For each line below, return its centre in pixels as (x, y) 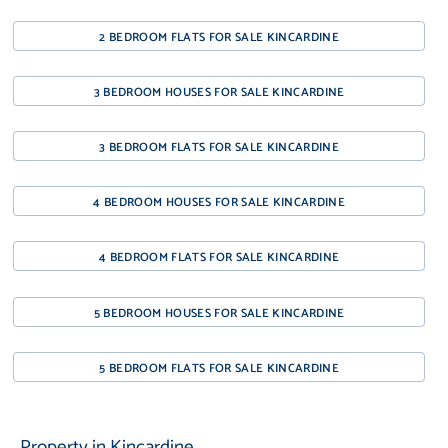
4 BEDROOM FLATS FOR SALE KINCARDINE (219, 258)
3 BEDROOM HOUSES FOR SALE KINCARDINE (219, 92)
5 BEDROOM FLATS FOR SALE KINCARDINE (219, 368)
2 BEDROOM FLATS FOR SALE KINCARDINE (219, 37)
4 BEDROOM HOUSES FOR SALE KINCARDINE (219, 203)
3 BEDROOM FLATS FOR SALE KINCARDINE (219, 148)
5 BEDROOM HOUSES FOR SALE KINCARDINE (219, 313)
